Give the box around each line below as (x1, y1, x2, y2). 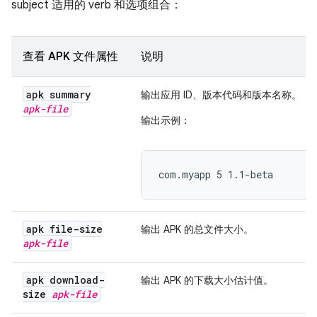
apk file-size (26, 222, 103, 236)
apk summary (26, 88, 91, 101)
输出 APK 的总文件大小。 (141, 223, 253, 236)
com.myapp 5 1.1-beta (158, 168, 273, 181)
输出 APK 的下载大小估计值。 (141, 274, 273, 287)
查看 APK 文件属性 (23, 50, 118, 64)
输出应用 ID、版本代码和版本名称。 (141, 88, 301, 101)
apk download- (26, 273, 105, 287)
